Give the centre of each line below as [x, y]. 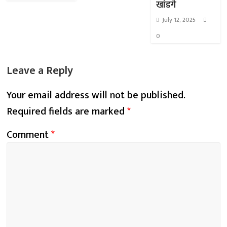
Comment [29, 135]
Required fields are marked [67, 111]
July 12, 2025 [179, 20]
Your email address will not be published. [96, 95]
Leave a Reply [40, 71]
